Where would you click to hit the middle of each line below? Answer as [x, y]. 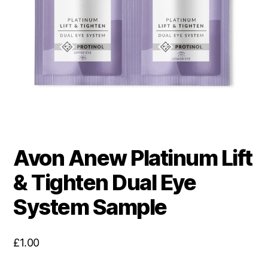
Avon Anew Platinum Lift [133, 158]
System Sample [90, 207]
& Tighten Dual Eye [105, 183]
